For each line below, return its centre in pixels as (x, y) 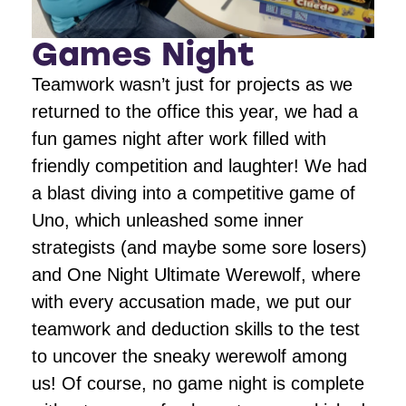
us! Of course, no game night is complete (198, 383)
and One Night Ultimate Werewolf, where (196, 274)
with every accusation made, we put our (192, 301)
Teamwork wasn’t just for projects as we (192, 84)
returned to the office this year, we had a (195, 111)
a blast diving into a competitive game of (193, 193)
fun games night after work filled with (179, 138)
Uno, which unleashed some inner (168, 220)
